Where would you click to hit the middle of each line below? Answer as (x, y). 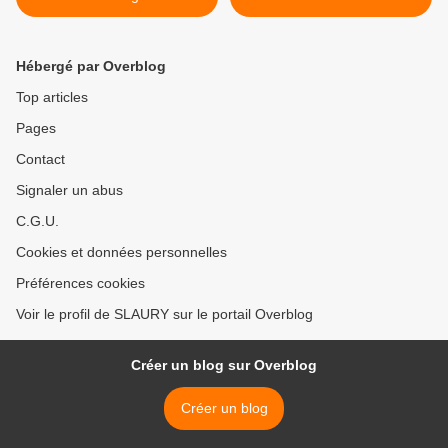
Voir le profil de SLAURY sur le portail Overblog (164, 314)
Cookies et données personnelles (121, 252)
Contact (40, 159)
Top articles (52, 97)
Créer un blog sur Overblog (224, 365)
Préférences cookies (80, 283)
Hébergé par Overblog (91, 66)
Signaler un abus (69, 190)
